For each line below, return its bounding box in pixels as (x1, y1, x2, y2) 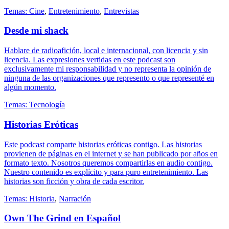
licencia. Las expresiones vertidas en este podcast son (4, 55, 175, 64)
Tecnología (29, 100, 65, 109)
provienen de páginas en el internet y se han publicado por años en (4, 149, 218, 158)
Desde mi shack (4, 25, 68, 36)
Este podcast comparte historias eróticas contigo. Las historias (4, 140, 202, 149)
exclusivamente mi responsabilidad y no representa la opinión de (4, 64, 211, 74)
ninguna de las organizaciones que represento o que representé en (4, 74, 214, 83)
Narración (59, 194, 91, 203)
